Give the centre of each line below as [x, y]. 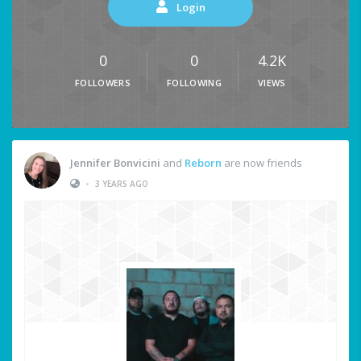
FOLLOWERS [103, 83]
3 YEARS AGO [122, 183]
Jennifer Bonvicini [115, 162]
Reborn [203, 162]
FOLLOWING [194, 83]
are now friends [262, 162]
